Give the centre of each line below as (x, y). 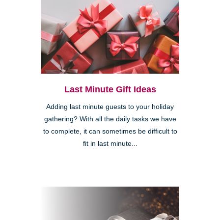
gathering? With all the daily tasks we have (110, 119)
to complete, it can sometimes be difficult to (110, 132)
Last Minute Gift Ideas (110, 90)
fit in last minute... (110, 144)
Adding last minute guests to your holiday (110, 107)
